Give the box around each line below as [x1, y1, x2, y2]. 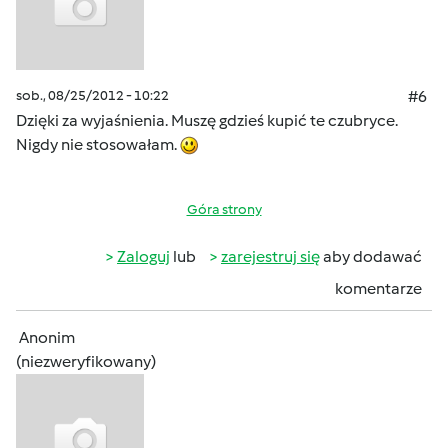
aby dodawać [320, 247, 422, 266]
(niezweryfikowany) [16, 352, 156, 371]
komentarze [335, 279, 422, 298]
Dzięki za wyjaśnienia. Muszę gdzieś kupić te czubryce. [16, 111, 398, 130]
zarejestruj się [221, 247, 320, 266]
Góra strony [186, 201, 262, 218]
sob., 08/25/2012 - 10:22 [16, 87, 169, 104]
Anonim [19, 328, 75, 347]
